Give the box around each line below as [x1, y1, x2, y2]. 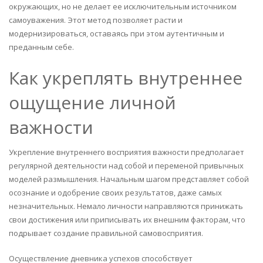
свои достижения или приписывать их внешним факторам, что [9, 214, 245, 225]
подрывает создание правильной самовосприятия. [9, 227, 203, 238]
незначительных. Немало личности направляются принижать [9, 200, 243, 211]
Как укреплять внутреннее [9, 65, 242, 90]
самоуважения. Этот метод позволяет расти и [9, 14, 183, 25]
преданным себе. [9, 41, 74, 52]
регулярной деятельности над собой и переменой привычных [9, 160, 244, 171]
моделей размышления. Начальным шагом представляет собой [9, 173, 249, 184]
